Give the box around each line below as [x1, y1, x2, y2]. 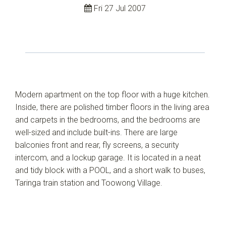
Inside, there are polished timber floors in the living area [15, 102, 209, 112]
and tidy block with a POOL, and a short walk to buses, [15, 165, 205, 175]
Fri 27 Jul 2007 [91, 4, 146, 13]
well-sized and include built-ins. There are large [15, 128, 178, 137]
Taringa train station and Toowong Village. [15, 178, 162, 188]
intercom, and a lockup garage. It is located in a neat [15, 153, 201, 162]
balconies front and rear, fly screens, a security [15, 140, 179, 150]
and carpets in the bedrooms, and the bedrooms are [15, 115, 200, 125]
